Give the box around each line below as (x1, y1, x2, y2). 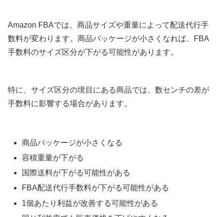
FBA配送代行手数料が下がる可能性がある (22, 184, 170, 192)
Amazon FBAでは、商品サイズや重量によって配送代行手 (8, 20, 209, 29)
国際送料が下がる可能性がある (22, 169, 131, 177)
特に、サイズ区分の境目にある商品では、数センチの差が (8, 85, 209, 94)
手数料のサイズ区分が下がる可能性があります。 (8, 47, 178, 56)
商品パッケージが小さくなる (22, 138, 123, 147)
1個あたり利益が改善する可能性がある (22, 199, 158, 207)
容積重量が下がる (22, 154, 84, 162)
